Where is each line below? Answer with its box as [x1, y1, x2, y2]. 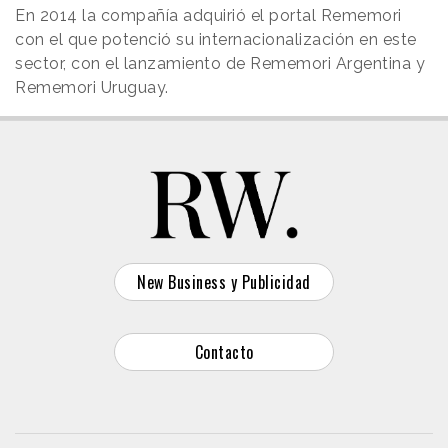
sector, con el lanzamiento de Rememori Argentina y [15, 54, 425, 74]
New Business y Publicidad [137, 270, 311, 295]
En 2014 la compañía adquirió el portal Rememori [15, 6, 402, 26]
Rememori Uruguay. [15, 78, 169, 98]
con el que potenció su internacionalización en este [15, 30, 417, 50]
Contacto [194, 340, 254, 365]
